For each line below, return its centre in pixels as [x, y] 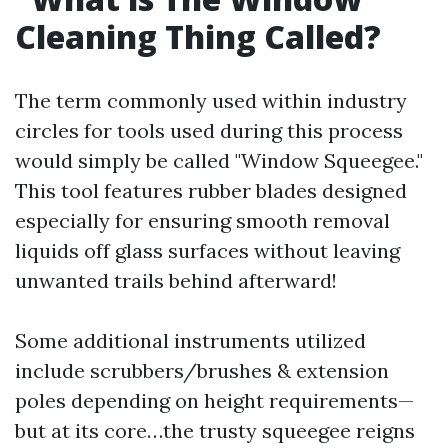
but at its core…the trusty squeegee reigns [215, 430]
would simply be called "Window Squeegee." [219, 160]
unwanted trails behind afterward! [176, 280]
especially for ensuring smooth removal [202, 220]
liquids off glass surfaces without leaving [207, 250]
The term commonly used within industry [211, 100]
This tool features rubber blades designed [211, 190]
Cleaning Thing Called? [198, 36]
